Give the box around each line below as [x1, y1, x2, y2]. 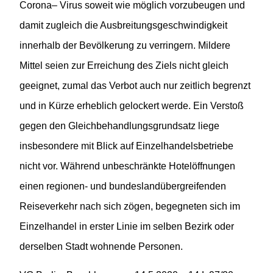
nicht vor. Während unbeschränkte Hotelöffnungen [19, 160, 235, 171]
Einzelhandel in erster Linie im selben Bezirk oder [19, 221, 234, 232]
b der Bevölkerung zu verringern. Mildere [55, 40, 230, 51]
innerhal [19, 40, 55, 51]
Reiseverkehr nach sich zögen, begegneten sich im [19, 200, 240, 211]
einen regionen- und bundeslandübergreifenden [19, 180, 226, 191]
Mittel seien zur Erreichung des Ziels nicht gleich [19, 60, 229, 71]
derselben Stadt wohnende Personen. [19, 241, 183, 252]
